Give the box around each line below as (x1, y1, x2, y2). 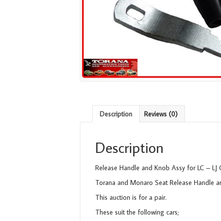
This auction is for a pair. (95, 193, 167, 202)
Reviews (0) (144, 110, 178, 119)
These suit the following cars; (95, 208, 179, 217)
